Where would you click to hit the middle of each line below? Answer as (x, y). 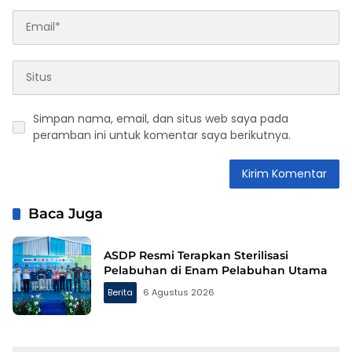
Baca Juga (66, 213)
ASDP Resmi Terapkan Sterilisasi (196, 255)
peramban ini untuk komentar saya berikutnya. (162, 135)
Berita (120, 292)
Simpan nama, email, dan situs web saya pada (161, 118)
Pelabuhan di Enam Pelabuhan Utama (216, 270)
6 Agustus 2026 (179, 292)
